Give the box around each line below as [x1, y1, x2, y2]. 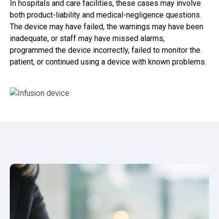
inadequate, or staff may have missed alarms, [10, 34, 165, 44]
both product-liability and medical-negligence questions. [10, 10, 201, 20]
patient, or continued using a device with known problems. [10, 57, 206, 67]
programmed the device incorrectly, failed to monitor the [10, 45, 200, 55]
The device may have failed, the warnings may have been [10, 22, 203, 32]
